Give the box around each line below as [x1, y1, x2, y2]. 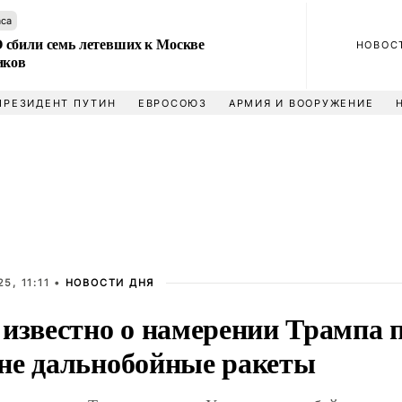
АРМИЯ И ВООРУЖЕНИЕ [228, 97, 374, 109]
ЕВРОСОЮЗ [137, 97, 207, 109]
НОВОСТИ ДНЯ [65, 276, 155, 289]
